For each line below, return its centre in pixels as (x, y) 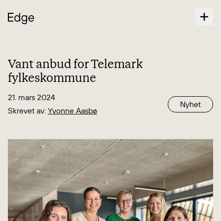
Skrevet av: (28, 110)
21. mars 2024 (32, 97)
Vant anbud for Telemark (75, 64)
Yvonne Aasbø (73, 110)
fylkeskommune (52, 78)
